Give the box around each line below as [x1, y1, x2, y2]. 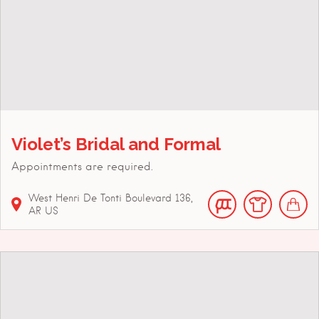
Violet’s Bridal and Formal [11, 134, 221, 155]
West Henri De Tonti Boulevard [28, 192, 172, 204]
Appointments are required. [11, 160, 153, 174]
